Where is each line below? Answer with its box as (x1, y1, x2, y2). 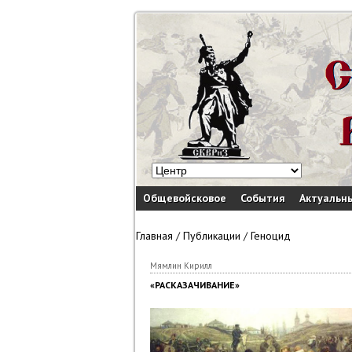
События (240, 191, 285, 205)
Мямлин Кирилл (150, 260, 212, 271)
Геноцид (251, 229, 291, 243)
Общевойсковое (143, 191, 226, 205)
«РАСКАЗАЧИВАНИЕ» (150, 279, 240, 291)
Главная (136, 229, 173, 243)
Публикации (183, 229, 240, 243)
